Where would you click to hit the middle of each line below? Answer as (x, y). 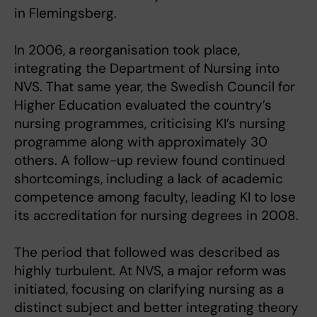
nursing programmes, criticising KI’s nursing (150, 123)
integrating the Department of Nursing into (147, 68)
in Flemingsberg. (65, 13)
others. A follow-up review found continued (150, 160)
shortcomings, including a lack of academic (149, 178)
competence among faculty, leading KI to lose (155, 197)
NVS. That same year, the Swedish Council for (155, 86)
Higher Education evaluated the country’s (143, 105)
